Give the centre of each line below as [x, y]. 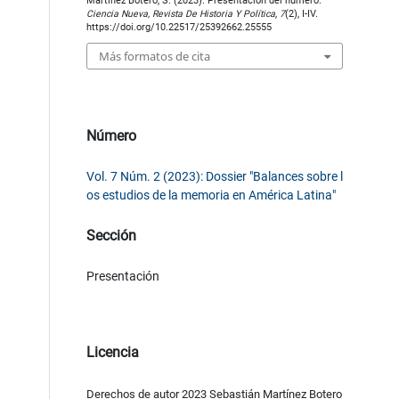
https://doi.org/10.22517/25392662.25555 [179, 27]
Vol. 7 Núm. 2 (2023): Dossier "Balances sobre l [214, 177]
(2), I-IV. [301, 13]
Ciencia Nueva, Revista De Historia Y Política [180, 13]
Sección [111, 236]
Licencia [112, 353]
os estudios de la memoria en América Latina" [211, 195]
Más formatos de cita [154, 57]
